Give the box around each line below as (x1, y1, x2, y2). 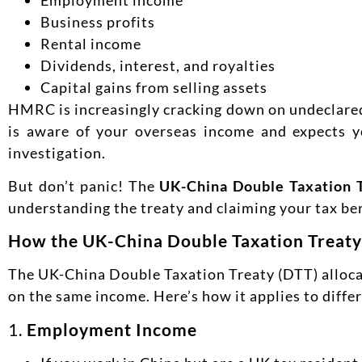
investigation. (8, 143, 106, 162)
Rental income (40, 34, 141, 53)
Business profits (40, 12, 155, 31)
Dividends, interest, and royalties (40, 56, 276, 74)
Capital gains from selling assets (40, 78, 267, 96)
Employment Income (27, 318, 197, 339)
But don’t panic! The (8, 176, 160, 195)
